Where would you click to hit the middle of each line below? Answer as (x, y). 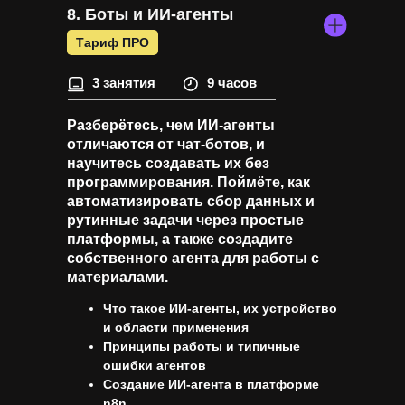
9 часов (232, 83)
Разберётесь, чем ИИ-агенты (171, 125)
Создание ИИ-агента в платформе (211, 384)
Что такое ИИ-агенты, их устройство (220, 308)
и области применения (176, 327)
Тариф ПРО (113, 42)
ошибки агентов (155, 365)
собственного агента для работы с (193, 258)
